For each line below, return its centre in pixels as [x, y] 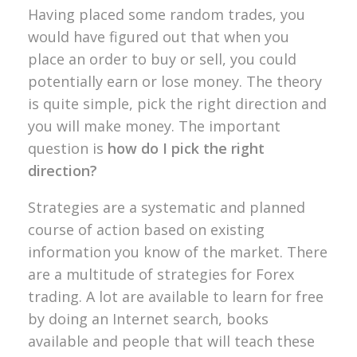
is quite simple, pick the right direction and [177, 103]
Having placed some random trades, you [167, 14]
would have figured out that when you [159, 36]
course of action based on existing [146, 229]
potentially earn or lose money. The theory [175, 81]
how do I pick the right [186, 148]
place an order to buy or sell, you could [162, 59]
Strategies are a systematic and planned [167, 207]
